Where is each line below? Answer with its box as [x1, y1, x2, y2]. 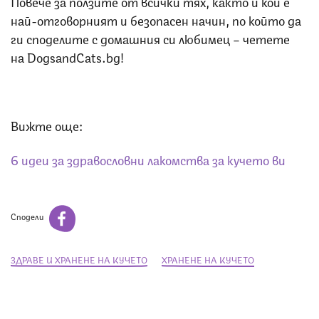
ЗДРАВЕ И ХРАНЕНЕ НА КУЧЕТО [11, 253, 147, 266]
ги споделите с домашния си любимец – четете [11, 28, 290, 47]
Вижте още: [11, 115, 83, 134]
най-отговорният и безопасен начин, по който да [11, 9, 301, 28]
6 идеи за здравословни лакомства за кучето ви [11, 149, 286, 168]
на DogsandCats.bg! [11, 46, 124, 66]
